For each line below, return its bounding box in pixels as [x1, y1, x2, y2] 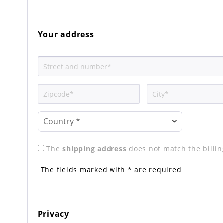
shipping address [62, 144, 127, 153]
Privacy [37, 208, 69, 219]
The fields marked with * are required [40, 165, 182, 174]
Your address [37, 29, 94, 40]
